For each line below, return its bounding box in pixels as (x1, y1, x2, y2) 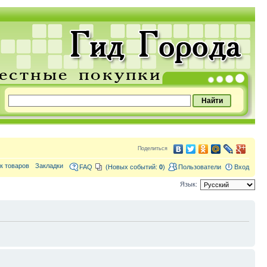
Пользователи (178, 163, 221, 170)
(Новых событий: (105, 163, 159, 170)
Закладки (35, 162, 63, 169)
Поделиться (138, 145, 167, 151)
